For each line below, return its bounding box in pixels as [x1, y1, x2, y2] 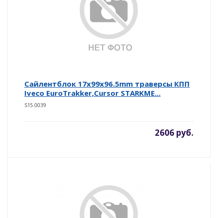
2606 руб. [155, 127, 194, 138]
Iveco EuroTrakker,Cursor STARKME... [24, 88, 161, 98]
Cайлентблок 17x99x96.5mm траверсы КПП [24, 78, 190, 89]
